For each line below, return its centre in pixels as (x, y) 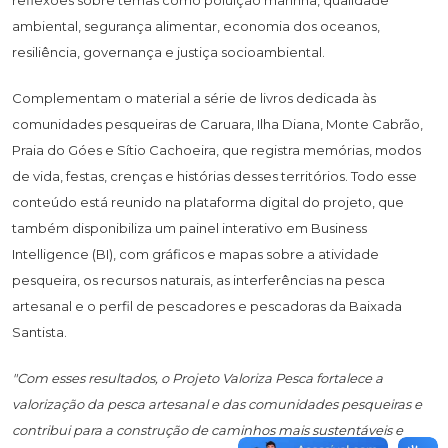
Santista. (39, 331)
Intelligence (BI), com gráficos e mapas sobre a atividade (195, 253)
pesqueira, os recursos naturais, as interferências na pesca (198, 279)
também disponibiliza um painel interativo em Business (189, 227)
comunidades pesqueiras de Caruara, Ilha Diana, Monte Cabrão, (217, 123)
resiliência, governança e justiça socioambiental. (168, 51)
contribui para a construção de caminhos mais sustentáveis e (207, 429)
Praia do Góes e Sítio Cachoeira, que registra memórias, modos (216, 149)
